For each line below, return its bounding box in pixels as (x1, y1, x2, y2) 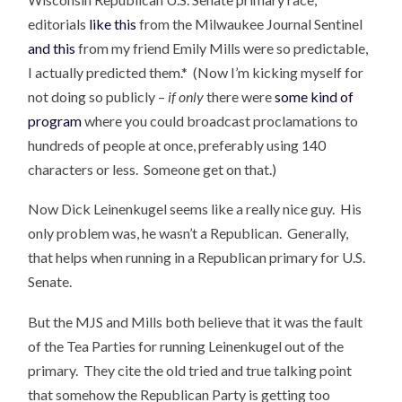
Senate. (28, 273, 73, 291)
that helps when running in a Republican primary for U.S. (28, 249, 366, 267)
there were (206, 87, 275, 105)
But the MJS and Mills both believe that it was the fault (28, 312, 363, 330)
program (28, 111, 83, 129)
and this (28, 39, 76, 57)
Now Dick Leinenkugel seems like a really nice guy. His (28, 200, 363, 218)
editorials (28, 14, 90, 32)
